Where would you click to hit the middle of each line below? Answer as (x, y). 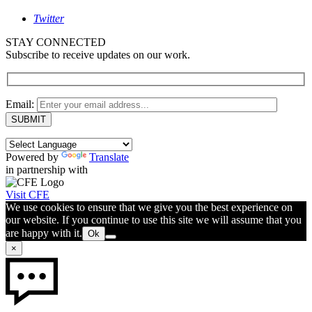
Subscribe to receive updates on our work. (98, 55)
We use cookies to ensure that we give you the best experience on (149, 207)
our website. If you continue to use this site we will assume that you (154, 219)
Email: (21, 104)
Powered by (33, 157)
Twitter (49, 19)
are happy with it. (44, 233)
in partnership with (47, 169)
